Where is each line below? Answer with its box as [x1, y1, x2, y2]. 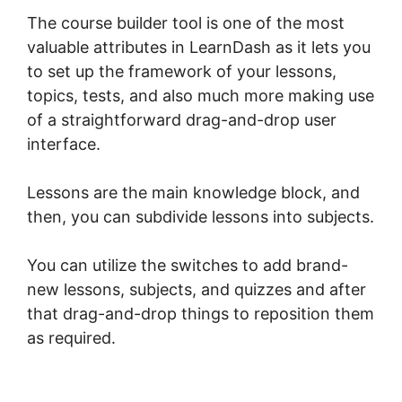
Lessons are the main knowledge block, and [27, 183, 360, 203]
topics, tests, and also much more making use [27, 86, 374, 106]
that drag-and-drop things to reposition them [27, 304, 374, 324]
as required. [27, 328, 116, 348]
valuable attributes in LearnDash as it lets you [27, 38, 371, 57]
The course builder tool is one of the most [27, 13, 345, 33]
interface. [27, 135, 100, 154]
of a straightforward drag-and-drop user [27, 110, 336, 130]
